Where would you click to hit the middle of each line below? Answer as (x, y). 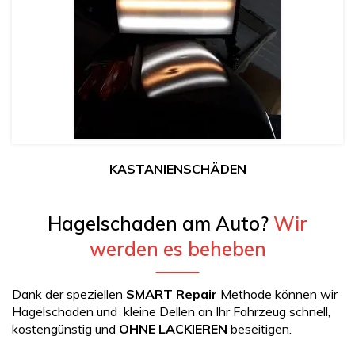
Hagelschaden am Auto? (160, 224)
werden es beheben (177, 249)
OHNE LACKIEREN (173, 329)
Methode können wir (277, 294)
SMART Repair (172, 294)
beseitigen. (260, 329)
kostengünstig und (65, 329)
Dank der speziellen (69, 294)
